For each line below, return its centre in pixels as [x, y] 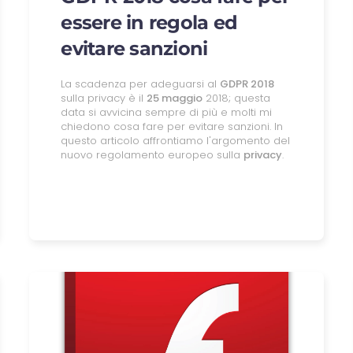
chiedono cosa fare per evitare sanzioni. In [172, 126]
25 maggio [175, 98]
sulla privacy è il [104, 98]
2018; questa [237, 98]
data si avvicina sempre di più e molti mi [167, 112]
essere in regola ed [149, 22]
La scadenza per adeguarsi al [141, 84]
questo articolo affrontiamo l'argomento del [176, 140]
